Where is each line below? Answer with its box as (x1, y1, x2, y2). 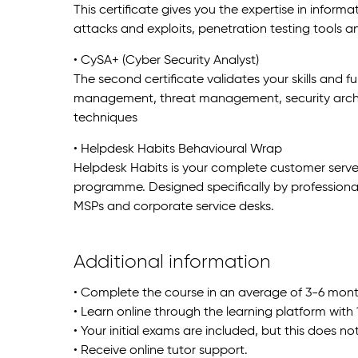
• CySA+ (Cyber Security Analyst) (74, 54, 259, 68)
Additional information (74, 253, 271, 272)
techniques (74, 112, 137, 125)
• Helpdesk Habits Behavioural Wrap (74, 143, 282, 157)
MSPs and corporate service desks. (74, 201, 274, 214)
